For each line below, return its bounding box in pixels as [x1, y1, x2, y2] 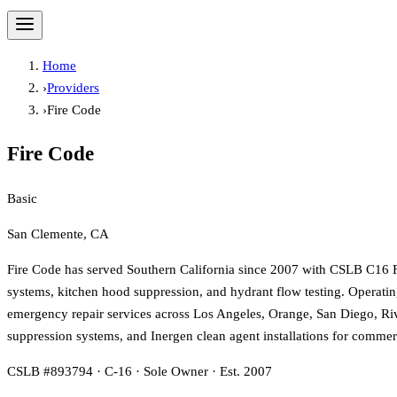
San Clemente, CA [7, 226, 109, 241]
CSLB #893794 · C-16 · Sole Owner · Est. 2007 [7, 363, 272, 378]
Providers [47, 80, 99, 95]
